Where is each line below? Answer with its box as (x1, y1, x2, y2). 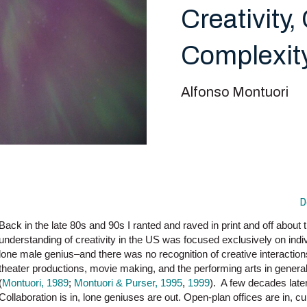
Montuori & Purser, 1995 (74, 277, 182, 289)
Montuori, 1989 (2, 277, 69, 289)
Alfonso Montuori (181, 84, 288, 100)
